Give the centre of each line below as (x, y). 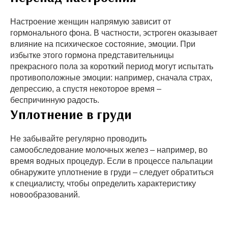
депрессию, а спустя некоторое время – (86, 89)
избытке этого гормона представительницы (92, 55)
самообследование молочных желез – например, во (109, 150)
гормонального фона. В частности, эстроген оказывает (114, 33)
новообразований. (45, 194)
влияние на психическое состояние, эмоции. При (103, 44)
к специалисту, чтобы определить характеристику (103, 183)
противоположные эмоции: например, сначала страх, (111, 77)
